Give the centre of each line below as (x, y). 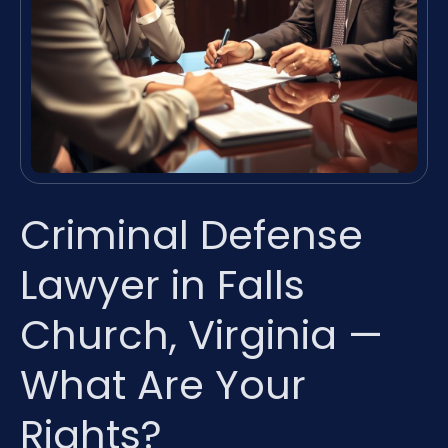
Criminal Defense (191, 234)
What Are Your (163, 384)
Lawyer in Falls (162, 284)
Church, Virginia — (201, 334)
